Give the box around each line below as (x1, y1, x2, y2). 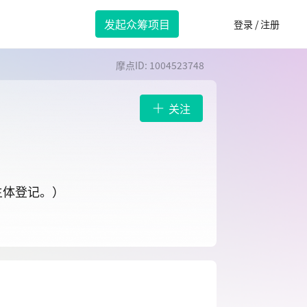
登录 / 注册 (234, 17, 280, 31)
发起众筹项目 (104, 16, 170, 32)
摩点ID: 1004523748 (116, 58, 204, 72)
